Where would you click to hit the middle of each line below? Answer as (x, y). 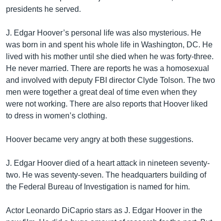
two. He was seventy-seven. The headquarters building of (106, 175)
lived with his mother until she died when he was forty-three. (110, 56)
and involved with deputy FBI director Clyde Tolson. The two (110, 80)
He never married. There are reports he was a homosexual (108, 68)
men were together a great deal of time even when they (101, 92)
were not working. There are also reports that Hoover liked (107, 104)
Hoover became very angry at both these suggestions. (100, 139)
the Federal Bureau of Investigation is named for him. (98, 187)
